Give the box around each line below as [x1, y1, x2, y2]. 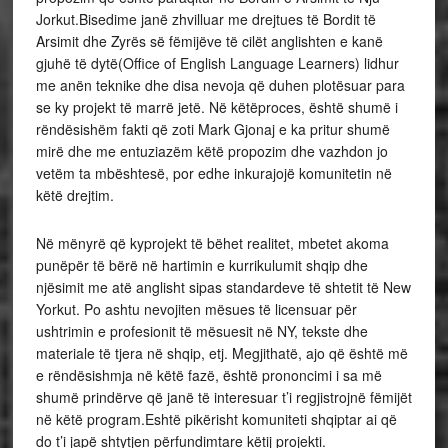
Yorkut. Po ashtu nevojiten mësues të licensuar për [35, 299, 357, 319]
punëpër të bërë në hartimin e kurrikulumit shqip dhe [35, 255, 368, 275]
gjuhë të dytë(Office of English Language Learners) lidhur [35, 53, 399, 73]
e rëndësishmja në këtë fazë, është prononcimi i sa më [35, 365, 382, 385]
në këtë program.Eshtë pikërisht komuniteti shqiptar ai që [35, 409, 397, 429]
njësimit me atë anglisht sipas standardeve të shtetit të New [35, 277, 411, 297]
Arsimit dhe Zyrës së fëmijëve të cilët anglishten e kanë [35, 31, 383, 51]
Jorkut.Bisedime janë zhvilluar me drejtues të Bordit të [35, 9, 376, 29]
